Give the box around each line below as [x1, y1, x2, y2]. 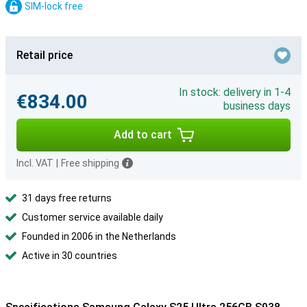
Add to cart [113, 128, 172, 141]
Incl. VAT [16, 158, 53, 169]
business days [223, 99, 291, 112]
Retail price [16, 49, 73, 62]
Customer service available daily [22, 212, 163, 223]
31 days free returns [22, 193, 112, 204]
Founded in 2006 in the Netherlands [22, 231, 176, 242]
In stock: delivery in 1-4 [179, 86, 291, 99]
